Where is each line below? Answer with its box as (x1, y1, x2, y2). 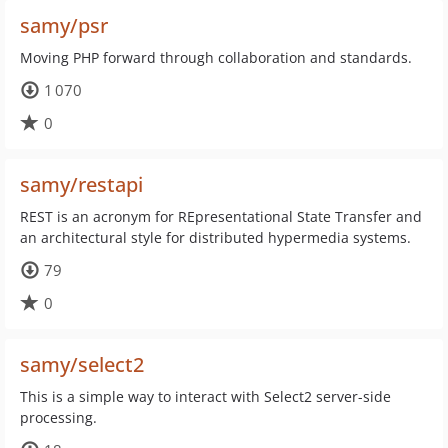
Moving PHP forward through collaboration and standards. (20, 48, 412, 67)
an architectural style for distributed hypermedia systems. (20, 228, 411, 247)
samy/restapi (20, 171, 143, 198)
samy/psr (20, 12, 108, 39)
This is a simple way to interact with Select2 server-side (20, 387, 391, 406)
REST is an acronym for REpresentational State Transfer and (20, 207, 422, 226)
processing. (20, 408, 97, 427)
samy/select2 (20, 351, 144, 378)
